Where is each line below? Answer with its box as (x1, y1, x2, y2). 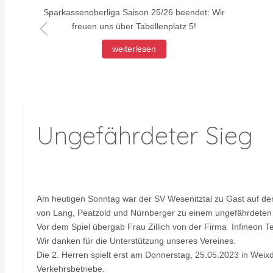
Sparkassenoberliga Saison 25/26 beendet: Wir (43, 7, 225, 17)
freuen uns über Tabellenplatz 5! (72, 21, 196, 31)
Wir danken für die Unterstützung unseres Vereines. (37, 235, 236, 246)
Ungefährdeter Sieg (37, 119, 253, 151)
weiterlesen (112, 43, 156, 54)
